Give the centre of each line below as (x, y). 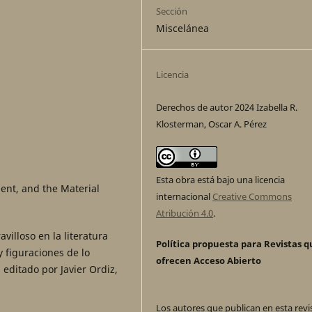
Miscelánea (183, 29)
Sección (172, 11)
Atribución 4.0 (185, 213)
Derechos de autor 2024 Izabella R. (227, 108)
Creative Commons (252, 197)
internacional (185, 197)
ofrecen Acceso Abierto (209, 261)
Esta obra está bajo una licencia (221, 180)
